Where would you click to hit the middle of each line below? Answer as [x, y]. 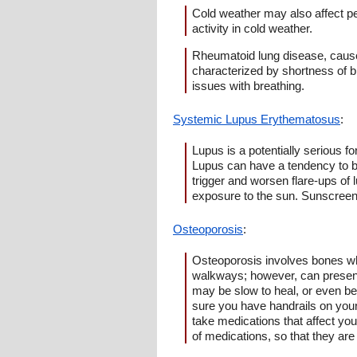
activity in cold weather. [252, 28]
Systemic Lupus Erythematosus [257, 119]
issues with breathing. [248, 86]
